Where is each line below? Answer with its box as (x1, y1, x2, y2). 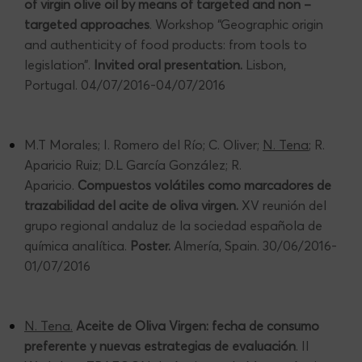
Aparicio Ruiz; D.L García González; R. (24, 156, 242, 173)
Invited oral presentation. (94, 56, 242, 73)
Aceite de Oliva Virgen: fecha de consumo (76, 317, 319, 334)
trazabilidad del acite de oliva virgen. (24, 196, 238, 213)
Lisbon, (242, 56, 286, 73)
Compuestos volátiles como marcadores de (78, 176, 331, 193)
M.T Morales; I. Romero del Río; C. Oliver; (24, 136, 263, 153)
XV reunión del (238, 196, 326, 213)
